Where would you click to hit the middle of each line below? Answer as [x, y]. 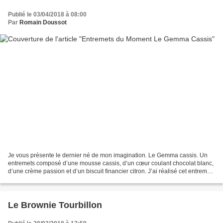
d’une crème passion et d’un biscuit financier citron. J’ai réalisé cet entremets [111, 171]
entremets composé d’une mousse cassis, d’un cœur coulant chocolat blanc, [111, 164]
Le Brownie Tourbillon [55, 205]
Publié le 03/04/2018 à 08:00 [47, 14]
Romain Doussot [43, 22]
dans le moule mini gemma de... [51, 179]
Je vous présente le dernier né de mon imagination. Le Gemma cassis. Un [108, 156]
